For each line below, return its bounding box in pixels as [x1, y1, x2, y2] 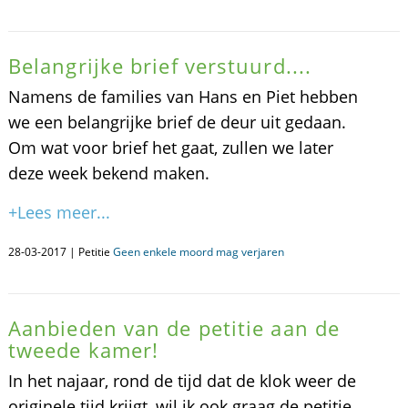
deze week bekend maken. [7, 162, 209, 184]
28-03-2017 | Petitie [7, 244, 113, 260]
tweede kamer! [7, 336, 159, 363]
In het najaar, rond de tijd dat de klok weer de [7, 370, 356, 392]
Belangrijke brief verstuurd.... [7, 52, 312, 79]
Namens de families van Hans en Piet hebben [7, 86, 358, 107]
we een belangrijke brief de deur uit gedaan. [7, 111, 346, 133]
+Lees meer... [7, 201, 110, 223]
